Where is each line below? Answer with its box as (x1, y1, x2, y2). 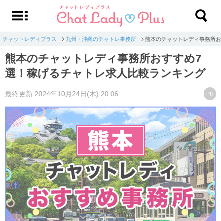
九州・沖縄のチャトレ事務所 (66, 36, 136, 42)
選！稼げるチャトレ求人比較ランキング (5, 67, 206, 79)
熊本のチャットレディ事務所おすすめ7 (5, 52, 201, 65)
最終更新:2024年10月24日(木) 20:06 (5, 89, 118, 98)
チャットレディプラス (2, 36, 57, 42)
